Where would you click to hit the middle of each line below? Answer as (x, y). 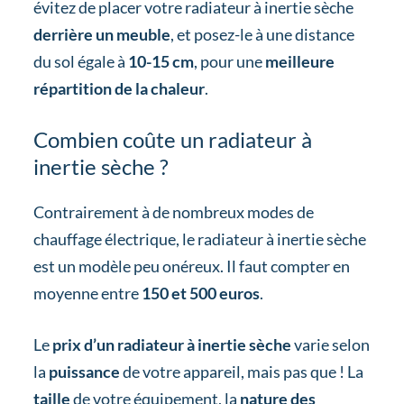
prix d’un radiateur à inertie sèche (173, 345)
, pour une (229, 61)
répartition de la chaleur (119, 88)
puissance (83, 372)
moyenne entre (87, 294)
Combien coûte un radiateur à (172, 139)
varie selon (331, 345)
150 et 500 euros (200, 294)
